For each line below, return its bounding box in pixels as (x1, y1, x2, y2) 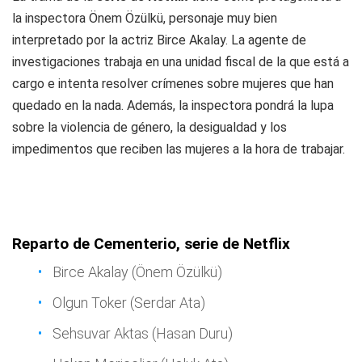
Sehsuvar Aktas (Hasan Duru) (53, 325, 233, 342)
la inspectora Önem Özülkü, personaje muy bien (12, 11, 277, 26)
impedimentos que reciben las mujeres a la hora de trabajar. (12, 141, 345, 157)
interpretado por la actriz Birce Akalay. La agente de (12, 32, 306, 48)
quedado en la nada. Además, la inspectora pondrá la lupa (12, 98, 334, 113)
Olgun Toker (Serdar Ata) (53, 294, 205, 311)
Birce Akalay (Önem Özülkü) (53, 263, 222, 280)
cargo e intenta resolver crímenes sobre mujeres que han (12, 76, 334, 91)
